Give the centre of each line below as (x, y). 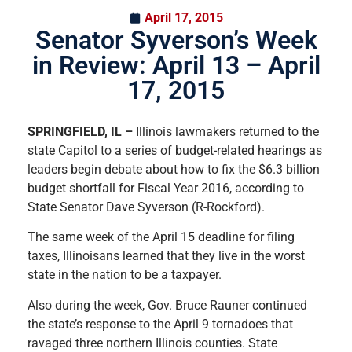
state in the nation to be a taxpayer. (125, 275)
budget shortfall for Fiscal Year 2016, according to (166, 188)
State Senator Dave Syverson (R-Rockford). (146, 207)
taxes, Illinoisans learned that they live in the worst (166, 256)
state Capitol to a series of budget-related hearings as (175, 150)
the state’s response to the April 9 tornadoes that (160, 324)
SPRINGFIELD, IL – (80, 132)
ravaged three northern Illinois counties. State (152, 343)
